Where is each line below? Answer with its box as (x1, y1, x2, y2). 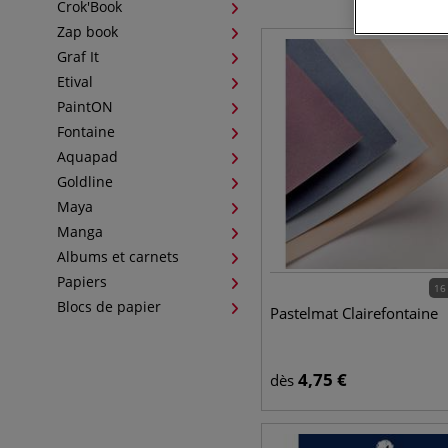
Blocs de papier (57, 297, 161, 316)
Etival (57, 72, 93, 91)
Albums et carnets (57, 247, 179, 266)
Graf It (57, 47, 99, 66)
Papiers (57, 272, 107, 291)
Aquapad (57, 147, 118, 166)
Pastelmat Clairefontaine (269, 303, 438, 323)
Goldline (57, 172, 113, 191)
